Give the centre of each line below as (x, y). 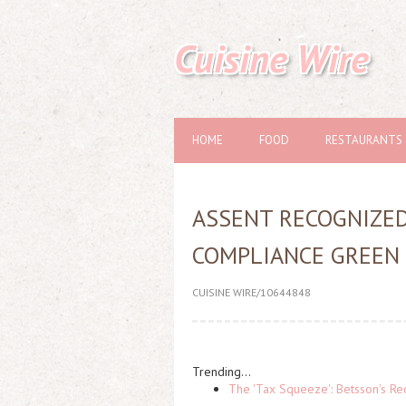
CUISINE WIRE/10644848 (251, 292)
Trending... (222, 372)
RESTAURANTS (364, 140)
